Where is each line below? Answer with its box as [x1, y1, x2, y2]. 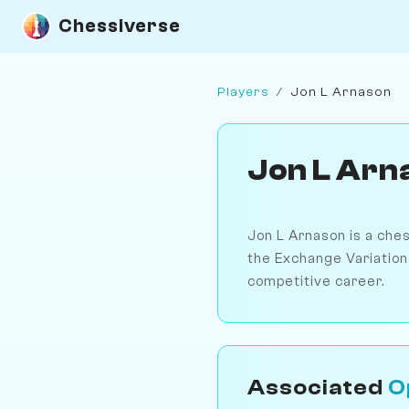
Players [217, 83, 269, 100]
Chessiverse [58, 15, 181, 37]
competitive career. [247, 272, 384, 289]
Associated [247, 374, 388, 400]
